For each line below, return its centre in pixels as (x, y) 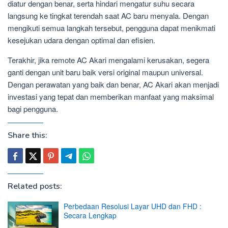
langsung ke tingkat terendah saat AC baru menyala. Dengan (108, 16)
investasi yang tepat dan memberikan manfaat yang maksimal (111, 97)
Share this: (27, 136)
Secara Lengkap (90, 216)
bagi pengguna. (33, 109)
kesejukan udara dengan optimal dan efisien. (81, 40)
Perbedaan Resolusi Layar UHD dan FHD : (133, 206)
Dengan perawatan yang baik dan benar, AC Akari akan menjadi (113, 84)
